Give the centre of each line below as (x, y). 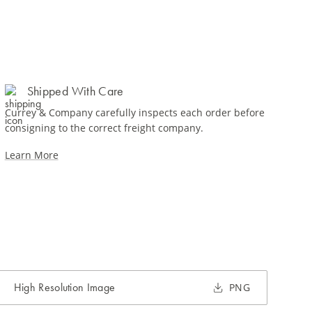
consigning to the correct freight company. (104, 128)
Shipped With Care (75, 91)
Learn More (31, 155)
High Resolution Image (64, 287)
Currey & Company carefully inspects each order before (134, 112)
